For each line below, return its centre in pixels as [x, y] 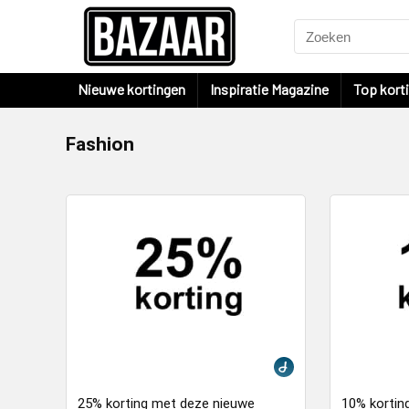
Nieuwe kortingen [131, 89]
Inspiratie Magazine [269, 89]
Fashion [100, 144]
